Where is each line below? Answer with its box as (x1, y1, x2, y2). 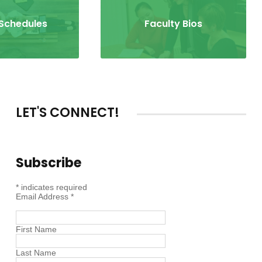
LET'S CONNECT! (15, 104, 119, 122)
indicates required (18, 182, 87, 192)
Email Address (15, 192, 71, 202)
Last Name (15, 248, 56, 258)
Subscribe (15, 154, 81, 173)
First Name (15, 225, 57, 235)
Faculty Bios (144, 17, 202, 31)
